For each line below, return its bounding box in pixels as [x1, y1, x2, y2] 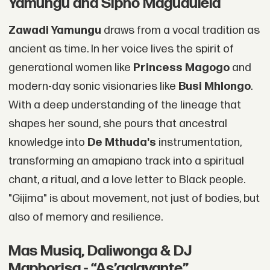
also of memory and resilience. [8, 210, 163, 225]
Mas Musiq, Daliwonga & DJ [8, 242, 192, 260]
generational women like [8, 61, 133, 75]
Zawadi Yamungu [8, 24, 101, 38]
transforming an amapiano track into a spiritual [8, 154, 244, 169]
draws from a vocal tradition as [101, 24, 260, 38]
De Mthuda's [87, 136, 156, 150]
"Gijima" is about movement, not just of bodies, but [8, 192, 260, 206]
